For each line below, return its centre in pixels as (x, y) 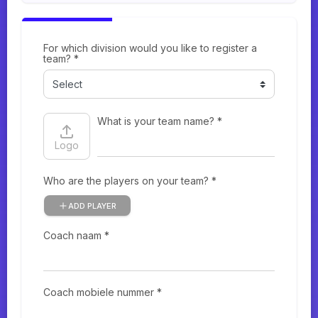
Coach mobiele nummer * (103, 292)
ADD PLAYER (92, 205)
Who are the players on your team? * (130, 181)
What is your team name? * (160, 121)
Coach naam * (76, 236)
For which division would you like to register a (150, 48)
